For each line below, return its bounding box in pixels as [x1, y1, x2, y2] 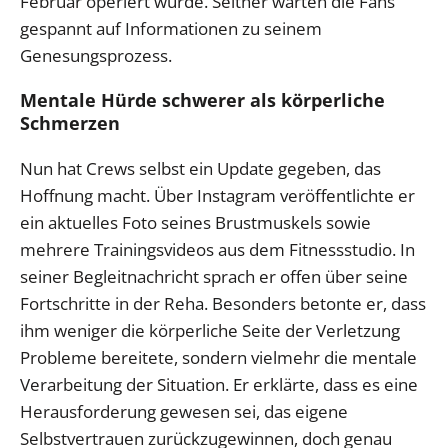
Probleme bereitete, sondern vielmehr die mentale [20, 346, 417, 370]
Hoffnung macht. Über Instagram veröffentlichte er [20, 184, 415, 208]
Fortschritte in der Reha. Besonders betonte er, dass [20, 292, 426, 316]
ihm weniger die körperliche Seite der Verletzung [20, 319, 400, 343]
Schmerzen [20, 111, 120, 136]
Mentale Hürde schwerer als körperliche [20, 88, 385, 113]
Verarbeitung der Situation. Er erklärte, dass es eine [20, 373, 418, 397]
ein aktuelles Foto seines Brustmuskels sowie [20, 211, 371, 235]
